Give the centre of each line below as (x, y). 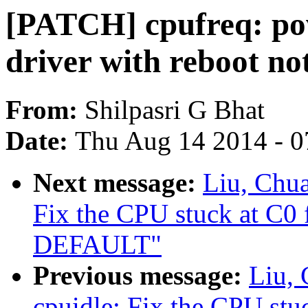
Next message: (118, 183)
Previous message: (141, 276)
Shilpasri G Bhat (175, 110)
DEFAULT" (97, 245)
